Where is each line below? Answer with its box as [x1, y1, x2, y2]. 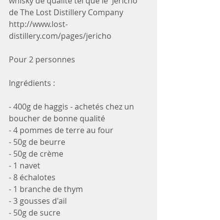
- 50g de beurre [9, 136, 65, 147]
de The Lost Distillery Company [9, 6, 125, 18]
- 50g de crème [9, 148, 63, 159]
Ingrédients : [9, 77, 55, 88]
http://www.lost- [9, 18, 68, 29]
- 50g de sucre [9, 207, 60, 218]
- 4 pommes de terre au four [9, 124, 113, 136]
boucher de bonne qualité [9, 112, 105, 124]
